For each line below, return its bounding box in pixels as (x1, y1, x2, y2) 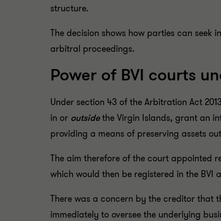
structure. (50, 2, 89, 14)
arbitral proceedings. (50, 43, 135, 55)
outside (71, 112, 102, 124)
